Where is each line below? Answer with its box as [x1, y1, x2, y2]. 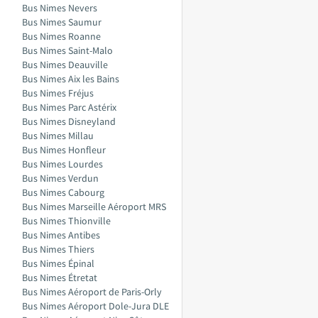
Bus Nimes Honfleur [22, 143, 106, 156]
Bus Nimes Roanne [22, 30, 101, 43]
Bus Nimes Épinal [22, 257, 94, 270]
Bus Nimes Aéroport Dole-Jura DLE [22, 300, 169, 312]
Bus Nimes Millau [22, 129, 94, 142]
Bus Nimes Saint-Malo [22, 44, 113, 57]
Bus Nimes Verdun [22, 172, 99, 185]
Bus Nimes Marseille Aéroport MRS [22, 200, 166, 213]
